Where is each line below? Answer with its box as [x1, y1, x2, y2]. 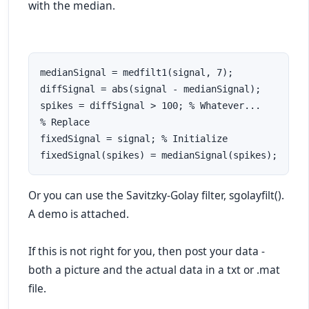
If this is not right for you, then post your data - [28, 243, 265, 259]
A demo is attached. [28, 206, 129, 221]
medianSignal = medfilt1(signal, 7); [40, 67, 233, 78]
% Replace [40, 117, 90, 128]
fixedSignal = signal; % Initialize [40, 133, 228, 144]
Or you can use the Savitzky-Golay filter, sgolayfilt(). [28, 188, 284, 203]
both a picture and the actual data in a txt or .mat [28, 262, 280, 277]
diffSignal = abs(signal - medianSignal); [40, 83, 261, 94]
